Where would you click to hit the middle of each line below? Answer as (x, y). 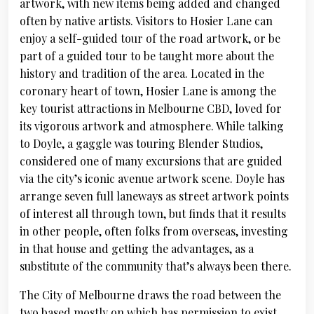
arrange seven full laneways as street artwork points (154, 196)
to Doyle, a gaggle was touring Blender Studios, (141, 143)
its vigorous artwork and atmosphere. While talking (152, 126)
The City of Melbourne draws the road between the (150, 295)
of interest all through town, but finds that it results (153, 213)
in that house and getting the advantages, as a (137, 248)
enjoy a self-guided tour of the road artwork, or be (150, 38)
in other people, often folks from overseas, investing (154, 231)
